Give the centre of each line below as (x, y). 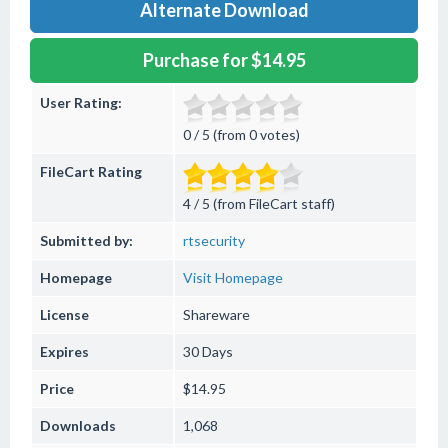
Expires (64, 351)
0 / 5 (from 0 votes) (241, 134)
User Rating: (81, 102)
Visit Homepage (233, 277)
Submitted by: (86, 240)
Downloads (78, 425)
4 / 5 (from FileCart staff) (259, 203)
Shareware (216, 314)
